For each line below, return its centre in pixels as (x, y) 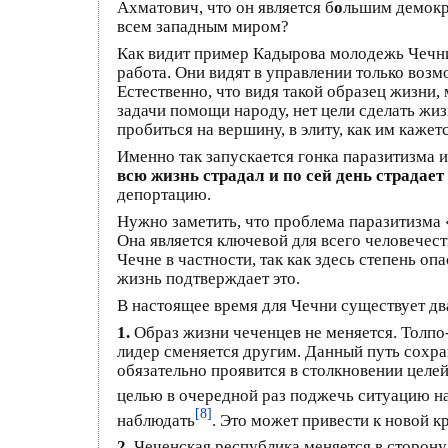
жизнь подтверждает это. (208, 278)
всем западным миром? (203, 26)
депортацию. (164, 194)
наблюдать (156, 420)
